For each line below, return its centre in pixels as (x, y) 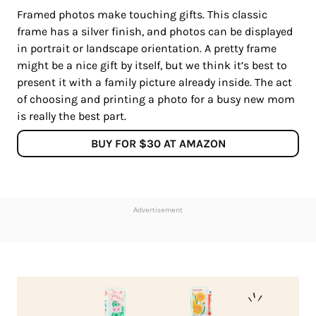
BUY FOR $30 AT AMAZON (158, 144)
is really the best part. (73, 116)
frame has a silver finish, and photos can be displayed (155, 32)
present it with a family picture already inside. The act (154, 83)
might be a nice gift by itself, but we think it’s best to (152, 66)
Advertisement (158, 210)
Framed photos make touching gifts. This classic (142, 15)
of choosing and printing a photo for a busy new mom (156, 99)
